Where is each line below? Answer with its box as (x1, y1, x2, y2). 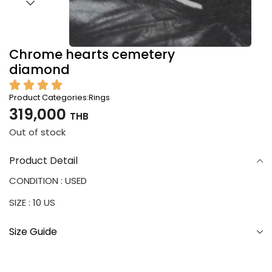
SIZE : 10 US (9, 196, 55, 209)
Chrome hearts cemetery (9, 45, 175, 63)
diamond (9, 60, 70, 78)
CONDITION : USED (9, 174, 87, 187)
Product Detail (9, 153, 78, 168)
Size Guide (9, 224, 57, 239)
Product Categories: (9, 91, 89, 103)
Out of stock (9, 126, 66, 138)
